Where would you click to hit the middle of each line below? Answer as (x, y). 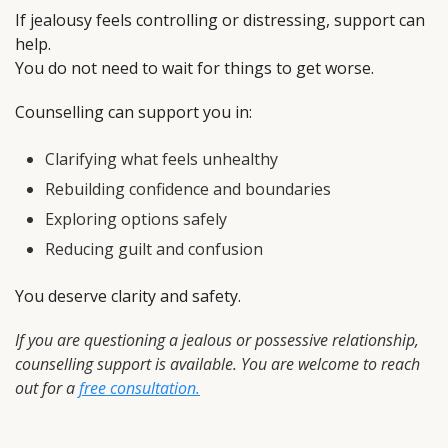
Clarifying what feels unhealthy (161, 159)
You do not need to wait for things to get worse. (194, 68)
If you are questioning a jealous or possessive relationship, (217, 340)
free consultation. (139, 388)
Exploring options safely (136, 219)
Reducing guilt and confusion (154, 249)
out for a (47, 388)
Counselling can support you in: (133, 112)
